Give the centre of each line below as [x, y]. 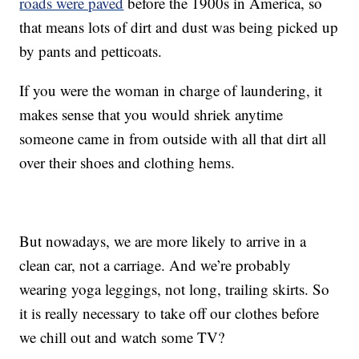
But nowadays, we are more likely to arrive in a [163, 241]
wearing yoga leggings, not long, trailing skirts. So [175, 289]
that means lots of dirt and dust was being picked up [179, 27]
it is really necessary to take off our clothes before [169, 313]
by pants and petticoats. [91, 51]
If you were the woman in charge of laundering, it [171, 91]
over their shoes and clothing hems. [127, 163]
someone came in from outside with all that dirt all [173, 139]
